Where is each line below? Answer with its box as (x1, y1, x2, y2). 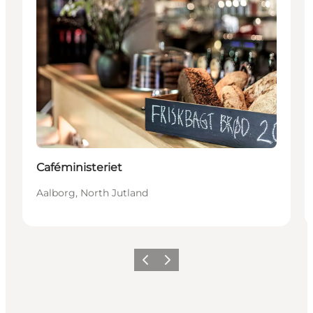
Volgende (158, 259, 199, 270)
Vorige (136, 259, 164, 270)
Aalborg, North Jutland (36, 186, 148, 199)
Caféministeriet (36, 160, 122, 174)
